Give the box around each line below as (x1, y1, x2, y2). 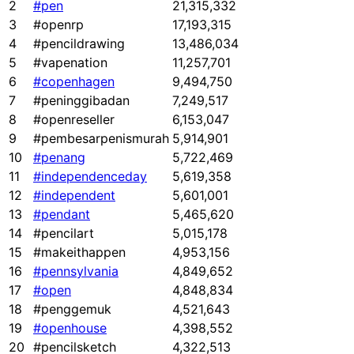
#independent (33, 187, 115, 204)
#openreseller (33, 111, 115, 128)
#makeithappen (33, 244, 126, 261)
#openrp (33, 17, 84, 33)
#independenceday (33, 168, 147, 185)
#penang (33, 149, 85, 166)
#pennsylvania (33, 263, 119, 280)
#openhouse (33, 320, 107, 337)
